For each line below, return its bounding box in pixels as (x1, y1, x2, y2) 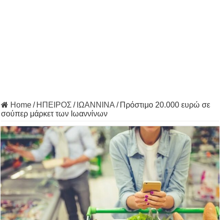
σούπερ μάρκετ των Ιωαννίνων (1, 110, 108, 118)
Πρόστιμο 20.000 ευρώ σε (120, 101, 211, 109)
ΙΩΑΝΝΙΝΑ (77, 101, 115, 109)
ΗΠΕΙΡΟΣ (36, 101, 72, 109)
